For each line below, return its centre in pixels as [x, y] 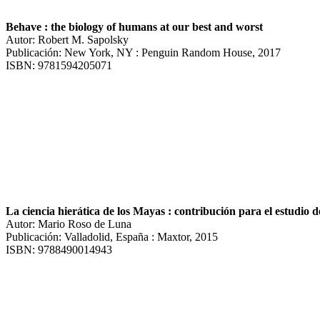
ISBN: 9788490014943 [59, 249]
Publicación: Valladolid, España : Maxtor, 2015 [112, 236]
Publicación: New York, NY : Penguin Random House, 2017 [143, 52]
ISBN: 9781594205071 [59, 65]
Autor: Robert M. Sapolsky [67, 39]
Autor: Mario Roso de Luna [69, 224]
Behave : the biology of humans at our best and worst [134, 26]
